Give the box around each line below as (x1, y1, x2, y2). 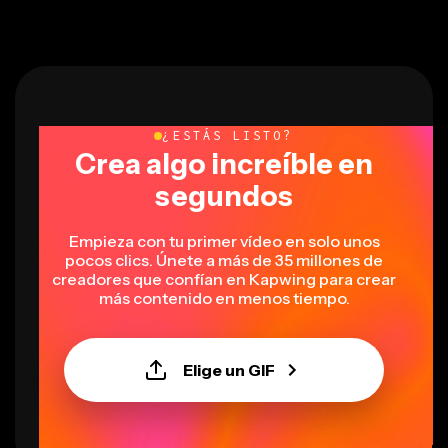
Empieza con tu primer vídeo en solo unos (68, 211, 380, 232)
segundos (155, 159, 293, 194)
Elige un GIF (183, 340, 275, 361)
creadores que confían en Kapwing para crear (52, 249, 396, 270)
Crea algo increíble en (75, 127, 373, 162)
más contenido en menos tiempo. (98, 268, 350, 289)
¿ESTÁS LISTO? (162, 108, 294, 124)
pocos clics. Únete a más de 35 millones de (65, 230, 383, 251)
